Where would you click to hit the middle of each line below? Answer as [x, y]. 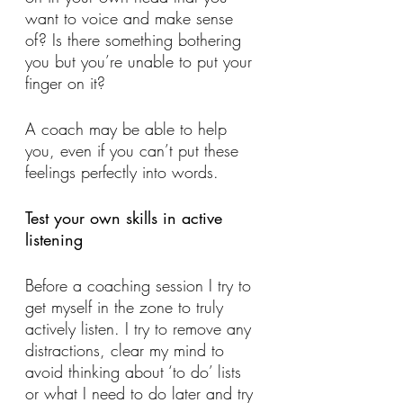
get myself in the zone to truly [127, 306]
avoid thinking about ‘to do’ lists [136, 371]
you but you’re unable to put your [141, 61]
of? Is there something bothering [136, 39]
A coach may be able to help [129, 128]
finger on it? [68, 82]
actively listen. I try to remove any [141, 328]
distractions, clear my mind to [127, 349]
